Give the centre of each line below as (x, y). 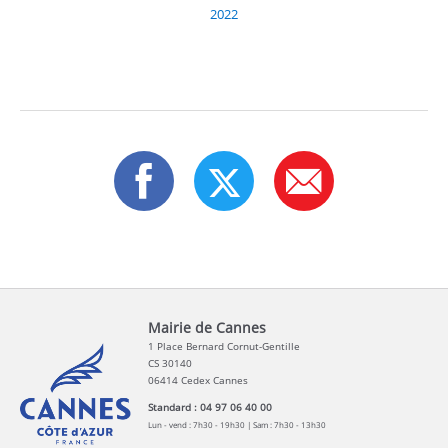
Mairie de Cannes (207, 328)
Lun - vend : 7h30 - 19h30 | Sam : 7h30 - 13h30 (237, 425)
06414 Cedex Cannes (198, 380)
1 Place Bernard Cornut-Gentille (224, 346)
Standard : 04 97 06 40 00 (210, 407)
